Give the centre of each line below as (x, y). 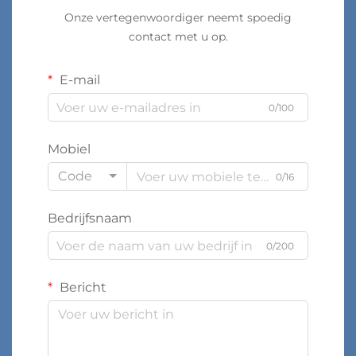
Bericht (81, 288)
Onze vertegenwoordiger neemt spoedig (178, 18)
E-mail (78, 80)
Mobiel (69, 149)
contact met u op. (178, 37)
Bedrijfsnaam (90, 219)
